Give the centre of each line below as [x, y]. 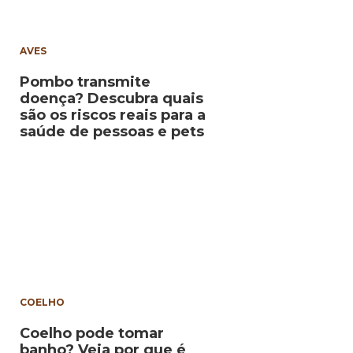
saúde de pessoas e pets [112, 131]
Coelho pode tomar [92, 334]
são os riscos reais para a [113, 115]
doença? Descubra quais [111, 98]
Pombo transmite [85, 82]
